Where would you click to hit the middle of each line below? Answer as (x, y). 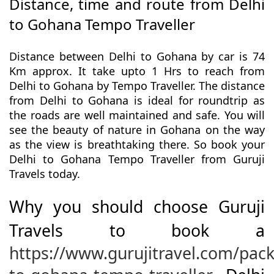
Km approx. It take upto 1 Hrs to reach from (137, 71)
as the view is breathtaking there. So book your (137, 145)
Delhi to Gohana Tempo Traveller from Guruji (137, 159)
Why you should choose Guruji (137, 207)
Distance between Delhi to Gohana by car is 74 (137, 57)
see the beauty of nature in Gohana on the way (137, 130)
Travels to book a (137, 231)
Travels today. (45, 174)
